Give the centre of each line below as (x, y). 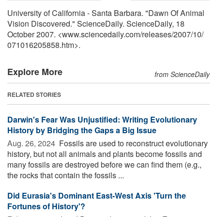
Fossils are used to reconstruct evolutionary (132, 143)
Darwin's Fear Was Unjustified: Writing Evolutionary (102, 119)
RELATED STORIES (34, 94)
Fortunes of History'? (46, 206)
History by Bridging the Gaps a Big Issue (82, 130)
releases (157, 34)
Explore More (35, 71)
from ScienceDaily (182, 74)
